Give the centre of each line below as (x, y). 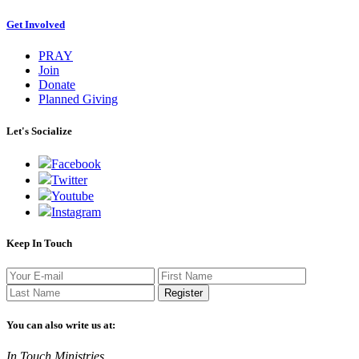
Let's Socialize (39, 131)
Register (184, 293)
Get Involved (36, 25)
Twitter (69, 179)
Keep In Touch (39, 243)
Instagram (76, 212)
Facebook (76, 163)
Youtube (73, 196)
